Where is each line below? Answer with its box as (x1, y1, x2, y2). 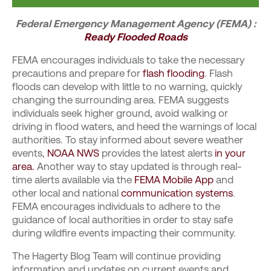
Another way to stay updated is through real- (34, 160, 241, 172)
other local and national (12, 187, 121, 199)
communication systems (121, 187, 233, 199)
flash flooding (143, 67, 204, 79)
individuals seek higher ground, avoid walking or (12, 107, 228, 119)
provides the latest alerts (99, 147, 215, 159)
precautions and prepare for (12, 67, 143, 79)
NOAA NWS (47, 147, 99, 159)
